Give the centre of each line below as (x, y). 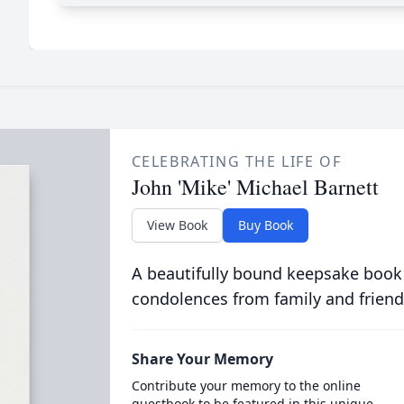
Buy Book (265, 225)
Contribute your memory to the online (246, 386)
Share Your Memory (202, 359)
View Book (177, 225)
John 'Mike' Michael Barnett (255, 187)
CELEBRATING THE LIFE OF (236, 161)
